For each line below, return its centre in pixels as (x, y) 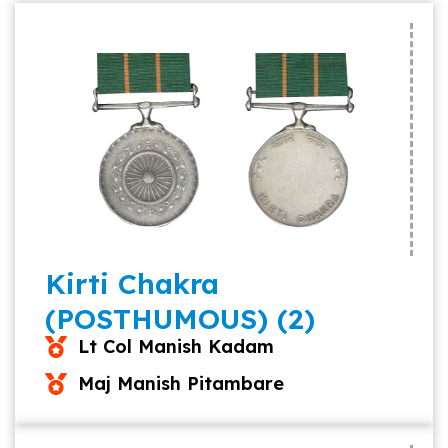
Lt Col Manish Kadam (175, 346)
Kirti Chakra (132, 283)
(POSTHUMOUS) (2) (180, 318)
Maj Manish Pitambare (180, 383)
